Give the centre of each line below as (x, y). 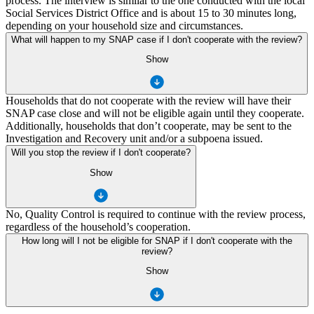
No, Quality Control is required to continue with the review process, (156, 214)
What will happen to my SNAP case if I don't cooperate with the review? (157, 39)
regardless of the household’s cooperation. (98, 227)
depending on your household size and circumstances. (124, 25)
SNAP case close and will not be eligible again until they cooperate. (155, 114)
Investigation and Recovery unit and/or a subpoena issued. (134, 139)
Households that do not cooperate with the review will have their (148, 101)
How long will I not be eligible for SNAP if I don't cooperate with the (157, 241)
